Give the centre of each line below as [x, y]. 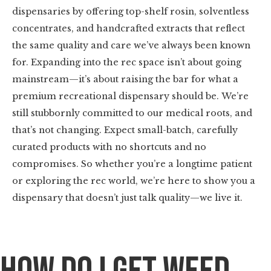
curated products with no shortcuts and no [109, 147]
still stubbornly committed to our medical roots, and [132, 113]
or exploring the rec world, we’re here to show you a [134, 181]
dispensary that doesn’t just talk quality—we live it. [127, 198]
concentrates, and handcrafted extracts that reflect [129, 28]
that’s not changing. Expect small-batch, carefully [125, 130]
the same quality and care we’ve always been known [131, 45]
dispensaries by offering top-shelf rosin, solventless [131, 11]
